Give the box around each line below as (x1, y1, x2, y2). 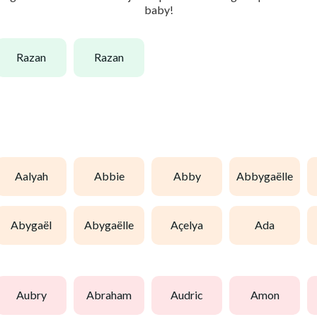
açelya (178, 218, 203, 232)
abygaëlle (92, 218, 134, 232)
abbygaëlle (244, 169, 293, 183)
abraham (94, 288, 132, 302)
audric (178, 288, 203, 302)
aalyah (22, 169, 48, 183)
